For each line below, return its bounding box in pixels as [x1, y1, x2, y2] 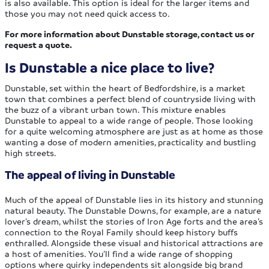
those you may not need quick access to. [5, 7, 171, 19]
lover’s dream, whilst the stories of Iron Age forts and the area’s [5, 215, 264, 226]
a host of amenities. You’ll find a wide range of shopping [5, 247, 233, 259]
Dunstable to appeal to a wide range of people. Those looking [5, 114, 253, 125]
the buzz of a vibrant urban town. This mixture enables [5, 103, 226, 115]
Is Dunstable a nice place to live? [5, 58, 215, 76]
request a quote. [5, 38, 73, 50]
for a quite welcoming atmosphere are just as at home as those [5, 125, 264, 136]
